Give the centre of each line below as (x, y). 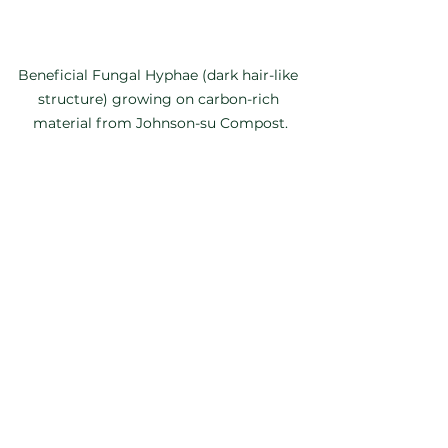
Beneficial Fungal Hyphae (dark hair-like (160, 74)
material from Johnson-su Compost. (160, 122)
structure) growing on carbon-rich (160, 98)
